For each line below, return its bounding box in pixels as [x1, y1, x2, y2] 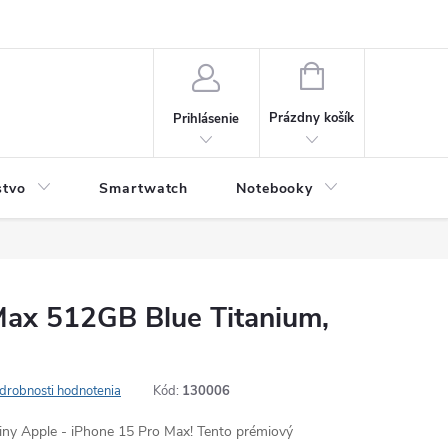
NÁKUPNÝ [322, 65, 385, 83]
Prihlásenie [173, 109, 240, 128]
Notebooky [236, 179, 313, 198]
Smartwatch [99, 179, 189, 198]
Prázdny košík [269, 109, 355, 127]
